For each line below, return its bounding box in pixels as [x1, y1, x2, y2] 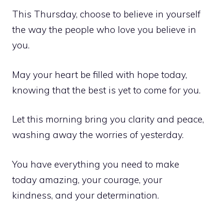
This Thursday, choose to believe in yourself [12, 8, 201, 20]
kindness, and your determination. [12, 189, 159, 201]
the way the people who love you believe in [12, 24, 196, 36]
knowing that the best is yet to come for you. [12, 84, 201, 96]
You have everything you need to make [12, 158, 179, 170]
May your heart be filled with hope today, [12, 68, 187, 80]
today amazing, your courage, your [12, 173, 162, 186]
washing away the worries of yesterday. [12, 129, 184, 141]
